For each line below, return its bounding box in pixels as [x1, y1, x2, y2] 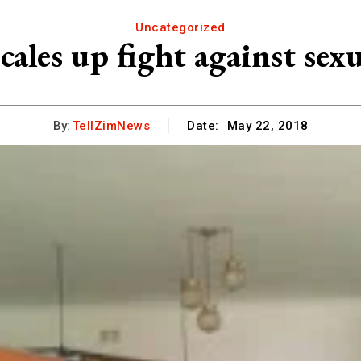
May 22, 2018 [226, 118, 309, 134]
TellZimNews [72, 118, 150, 133]
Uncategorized [135, 20, 226, 35]
